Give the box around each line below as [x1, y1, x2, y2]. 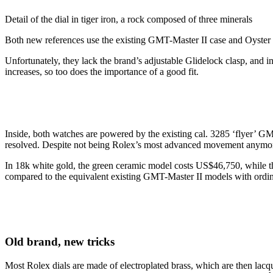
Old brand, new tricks [5, 235, 115, 249]
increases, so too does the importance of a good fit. [5, 66, 199, 77]
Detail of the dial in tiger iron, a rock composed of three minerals [5, 14, 252, 25]
